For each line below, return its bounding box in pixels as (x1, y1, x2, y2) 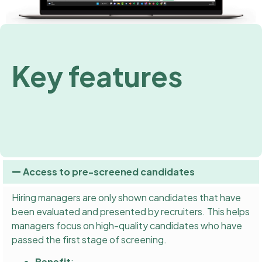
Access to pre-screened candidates (23, 165, 195, 178)
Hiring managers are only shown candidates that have (12, 191, 241, 204)
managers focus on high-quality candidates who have (12, 219, 242, 232)
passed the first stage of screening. (12, 233, 167, 246)
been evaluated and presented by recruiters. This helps (12, 205, 250, 218)
